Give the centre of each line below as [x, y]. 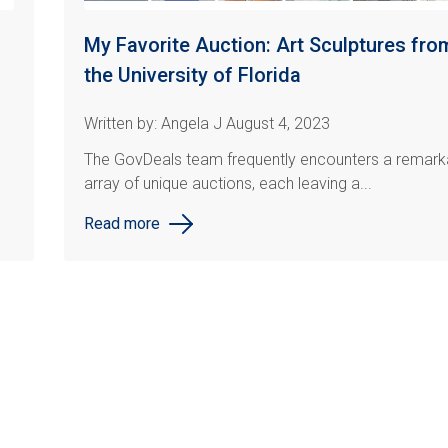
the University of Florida [192, 75]
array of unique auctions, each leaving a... [228, 184]
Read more [122, 224]
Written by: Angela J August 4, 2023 [207, 124]
